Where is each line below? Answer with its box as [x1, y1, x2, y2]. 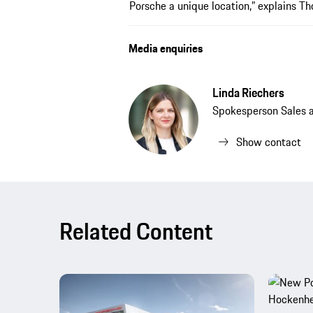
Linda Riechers [212, 83, 285, 102]
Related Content [59, 213, 212, 249]
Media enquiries [129, 39, 203, 57]
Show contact [236, 133, 302, 150]
